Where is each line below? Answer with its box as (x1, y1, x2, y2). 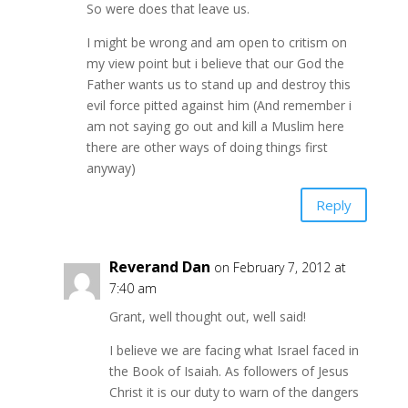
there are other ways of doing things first (86, 138, 328, 157)
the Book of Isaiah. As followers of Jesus (108, 362, 349, 381)
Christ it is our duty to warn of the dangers (108, 383, 359, 402)
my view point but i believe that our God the (86, 55, 344, 73)
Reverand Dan (108, 257, 210, 278)
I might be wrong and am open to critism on (86, 34, 347, 52)
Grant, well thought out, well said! (108, 308, 306, 326)
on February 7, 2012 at (213, 259, 346, 277)
